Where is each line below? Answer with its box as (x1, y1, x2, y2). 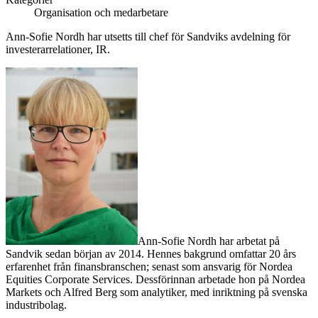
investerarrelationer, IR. (6, 43, 110, 56)
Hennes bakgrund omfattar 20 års (147, 248, 296, 261)
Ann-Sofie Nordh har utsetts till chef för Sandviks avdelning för (6, 31, 290, 43)
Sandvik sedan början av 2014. (6, 248, 147, 261)
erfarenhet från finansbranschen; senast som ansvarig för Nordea (6, 261, 292, 273)
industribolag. (6, 299, 67, 312)
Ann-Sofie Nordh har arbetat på (138, 235, 280, 248)
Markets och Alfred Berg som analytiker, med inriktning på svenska (6, 286, 307, 299)
